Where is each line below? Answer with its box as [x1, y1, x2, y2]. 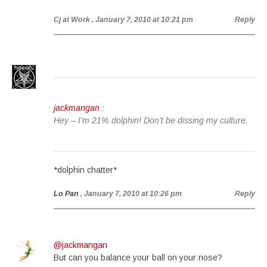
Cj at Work [54, 15, 90, 24]
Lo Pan [54, 190, 79, 198]
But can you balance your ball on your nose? [54, 253, 222, 262]
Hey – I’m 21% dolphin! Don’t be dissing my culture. [54, 116, 248, 125]
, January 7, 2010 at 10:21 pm [92, 15, 193, 24]
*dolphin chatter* [54, 165, 117, 175]
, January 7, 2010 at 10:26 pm [80, 190, 182, 198]
